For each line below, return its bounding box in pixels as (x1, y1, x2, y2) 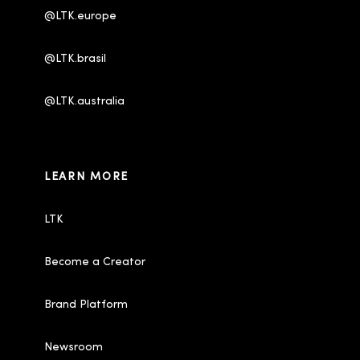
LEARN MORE (44, 171, 129, 184)
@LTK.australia (44, 96, 128, 108)
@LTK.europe (44, 10, 117, 23)
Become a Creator (44, 256, 145, 269)
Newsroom (44, 342, 103, 354)
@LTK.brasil (44, 53, 106, 66)
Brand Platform (44, 299, 128, 312)
